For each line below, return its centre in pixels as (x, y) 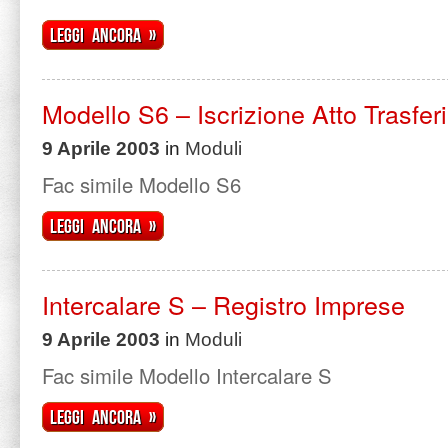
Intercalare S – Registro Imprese (223, 304)
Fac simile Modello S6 (141, 184)
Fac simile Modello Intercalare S (187, 375)
